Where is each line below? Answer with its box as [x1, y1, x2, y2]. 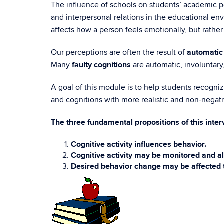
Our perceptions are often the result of [51, 47, 187, 57]
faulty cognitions [72, 60, 131, 70]
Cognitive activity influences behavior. [71, 139, 206, 149]
